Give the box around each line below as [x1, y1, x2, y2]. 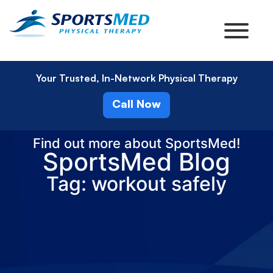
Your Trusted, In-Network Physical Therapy [35, 72, 238, 84]
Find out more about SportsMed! [33, 135, 240, 151]
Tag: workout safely [46, 172, 227, 196]
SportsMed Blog [43, 147, 230, 177]
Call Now [112, 97, 161, 110]
